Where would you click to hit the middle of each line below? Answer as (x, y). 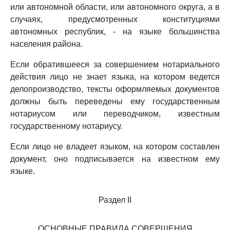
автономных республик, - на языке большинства (115, 32)
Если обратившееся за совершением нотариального (115, 64)
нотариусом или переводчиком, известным (115, 114)
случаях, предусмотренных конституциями (115, 19)
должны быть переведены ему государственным (115, 101)
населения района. (46, 44)
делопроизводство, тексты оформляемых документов (115, 89)
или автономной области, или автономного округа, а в (115, 7)
